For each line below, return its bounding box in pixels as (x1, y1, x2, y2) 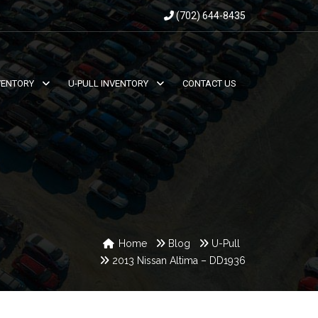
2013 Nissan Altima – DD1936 (112, 255, 246, 266)
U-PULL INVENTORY (68, 78, 148, 89)
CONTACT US (182, 78, 236, 89)
